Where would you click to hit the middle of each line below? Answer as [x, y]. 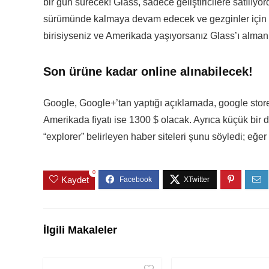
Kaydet [75, 180]
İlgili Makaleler [80, 230]
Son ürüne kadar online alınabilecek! [148, 71]
